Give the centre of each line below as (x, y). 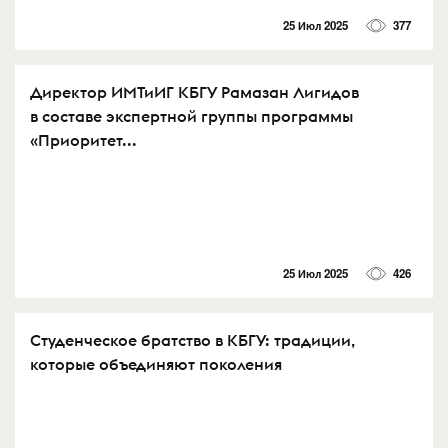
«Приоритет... (83, 140)
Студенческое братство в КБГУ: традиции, (192, 340)
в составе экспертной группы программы (191, 116)
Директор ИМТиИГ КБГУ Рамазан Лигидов (194, 92)
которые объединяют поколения (156, 364)
